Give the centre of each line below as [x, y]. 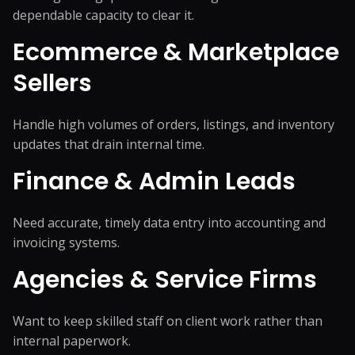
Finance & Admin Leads [154, 181]
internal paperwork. [72, 341]
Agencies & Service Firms [165, 280]
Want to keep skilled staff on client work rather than [168, 321]
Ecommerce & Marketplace [176, 52]
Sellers [52, 83]
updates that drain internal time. [109, 144]
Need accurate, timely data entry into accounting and [169, 223]
